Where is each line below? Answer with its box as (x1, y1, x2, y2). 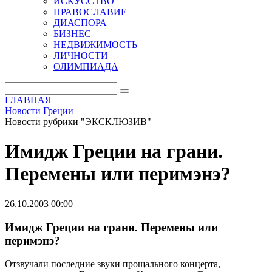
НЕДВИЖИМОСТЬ (53, 39, 137, 50)
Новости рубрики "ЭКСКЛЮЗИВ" (5, 117, 151, 127)
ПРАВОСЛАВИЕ (53, 7, 127, 17)
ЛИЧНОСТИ (53, 50, 108, 61)
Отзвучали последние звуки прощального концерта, (5, 259, 220, 270)
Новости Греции (5, 106, 73, 116)
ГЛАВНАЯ (5, 95, 52, 105)
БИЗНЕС (53, 29, 91, 39)
